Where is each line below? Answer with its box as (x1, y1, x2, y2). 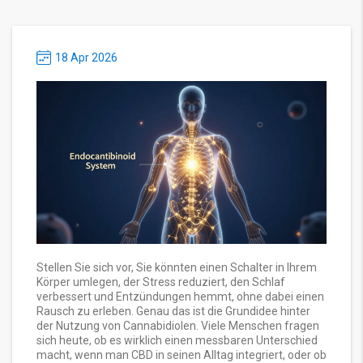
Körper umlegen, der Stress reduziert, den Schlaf (36, 275, 285, 289)
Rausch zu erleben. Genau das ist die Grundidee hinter (36, 305, 310, 318)
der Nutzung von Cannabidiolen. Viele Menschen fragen (36, 319, 319, 333)
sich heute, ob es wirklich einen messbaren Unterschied (36, 334, 318, 348)
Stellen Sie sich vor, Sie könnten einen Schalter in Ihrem (36, 261, 317, 275)
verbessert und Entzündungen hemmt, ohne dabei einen (36, 290, 324, 304)
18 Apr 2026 (55, 51, 117, 64)
